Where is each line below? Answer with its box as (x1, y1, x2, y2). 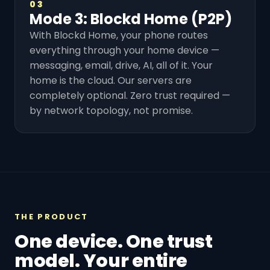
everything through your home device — (30, 43, 219, 57)
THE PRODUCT (14, 210, 89, 222)
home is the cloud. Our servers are (30, 73, 192, 87)
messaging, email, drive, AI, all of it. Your (30, 58, 213, 72)
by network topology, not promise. (30, 103, 193, 118)
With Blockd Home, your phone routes (30, 28, 208, 42)
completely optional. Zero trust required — (30, 88, 230, 102)
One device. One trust (14, 228, 213, 254)
